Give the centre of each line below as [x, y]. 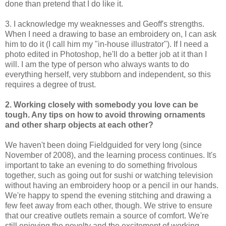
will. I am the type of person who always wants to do [97, 65]
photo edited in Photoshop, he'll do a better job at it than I [106, 54]
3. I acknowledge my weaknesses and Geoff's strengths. [105, 24]
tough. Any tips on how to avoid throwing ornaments [105, 115]
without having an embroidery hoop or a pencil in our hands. [112, 186]
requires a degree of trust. [50, 85]
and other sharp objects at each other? [79, 125]
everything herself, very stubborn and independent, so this [108, 75]
